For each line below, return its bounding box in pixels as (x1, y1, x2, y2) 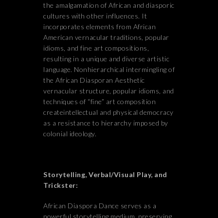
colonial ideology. (43, 129, 96, 138)
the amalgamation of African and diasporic (43, 1, 175, 9)
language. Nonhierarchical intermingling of (43, 65, 175, 73)
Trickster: (43, 181, 78, 189)
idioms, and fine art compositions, (43, 44, 149, 52)
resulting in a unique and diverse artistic (43, 54, 169, 63)
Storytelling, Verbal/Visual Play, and (43, 170, 167, 179)
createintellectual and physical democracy (43, 108, 174, 116)
